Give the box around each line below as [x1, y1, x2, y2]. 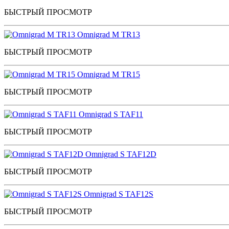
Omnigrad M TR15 [77, 70, 140, 79]
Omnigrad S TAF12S [84, 189, 153, 198]
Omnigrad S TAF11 [79, 109, 143, 119]
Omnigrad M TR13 [77, 30, 140, 39]
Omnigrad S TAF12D [85, 149, 156, 158]
